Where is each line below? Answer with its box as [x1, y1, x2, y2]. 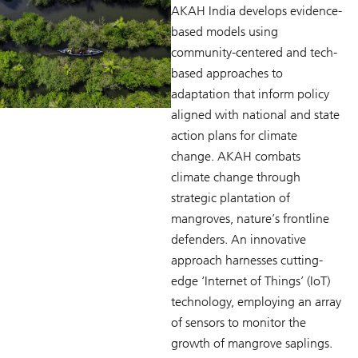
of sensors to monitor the [171, 314, 306, 330]
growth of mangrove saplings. [171, 335, 332, 351]
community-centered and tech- [171, 44, 337, 60]
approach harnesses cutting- [171, 252, 323, 268]
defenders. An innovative [171, 231, 306, 247]
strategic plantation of [171, 189, 290, 205]
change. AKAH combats [171, 148, 300, 164]
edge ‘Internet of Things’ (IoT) [171, 272, 330, 288]
